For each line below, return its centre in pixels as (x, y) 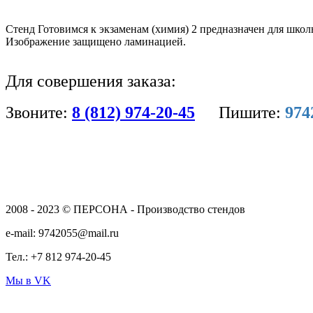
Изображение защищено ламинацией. (96, 41)
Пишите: (252, 112)
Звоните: (39, 112)
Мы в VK (28, 280)
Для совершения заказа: (91, 81)
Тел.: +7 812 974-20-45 (58, 256)
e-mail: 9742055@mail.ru (62, 233)
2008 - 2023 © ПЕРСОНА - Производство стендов (125, 209)
